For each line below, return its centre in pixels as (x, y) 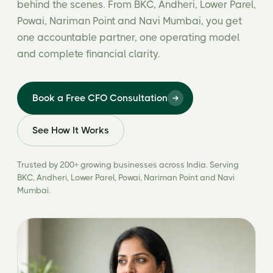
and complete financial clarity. (89, 54)
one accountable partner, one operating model (128, 37)
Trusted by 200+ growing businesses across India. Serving (128, 165)
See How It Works (71, 130)
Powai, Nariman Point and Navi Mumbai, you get (129, 21)
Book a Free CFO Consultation (100, 98)
